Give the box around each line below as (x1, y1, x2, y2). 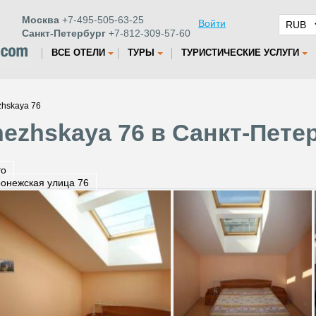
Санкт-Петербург (22, 28, 106, 39)
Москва (22, 14, 59, 25)
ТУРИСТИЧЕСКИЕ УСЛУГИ (181, 47, 299, 58)
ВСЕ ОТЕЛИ (51, 47, 105, 58)
